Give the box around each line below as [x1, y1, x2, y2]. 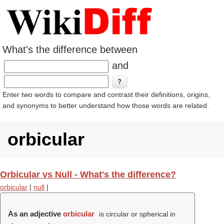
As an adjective [8, 209, 63, 218]
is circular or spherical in [96, 210, 175, 218]
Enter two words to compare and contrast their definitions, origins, [2, 90, 210, 98]
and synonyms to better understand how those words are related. [2, 101, 209, 109]
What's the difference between [2, 44, 137, 55]
